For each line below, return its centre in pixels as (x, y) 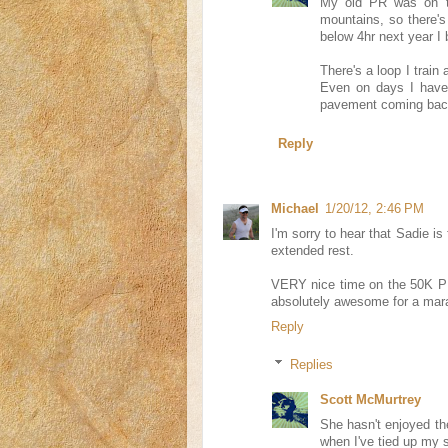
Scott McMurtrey (370, 399)
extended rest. (312, 251)
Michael (295, 209)
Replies (312, 364)
